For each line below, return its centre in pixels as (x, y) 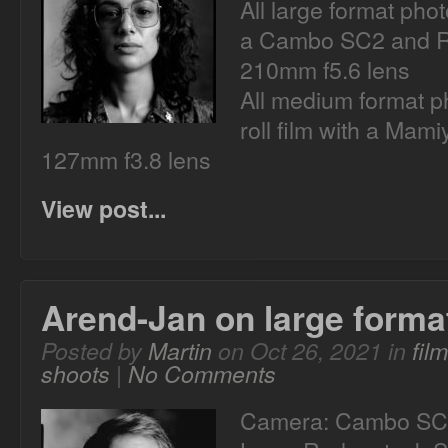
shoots (75, 373)
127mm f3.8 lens (126, 159)
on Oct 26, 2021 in (312, 350)
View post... (103, 208)
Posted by (94, 350)
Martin (180, 350)
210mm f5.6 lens (325, 69)
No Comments (202, 373)
